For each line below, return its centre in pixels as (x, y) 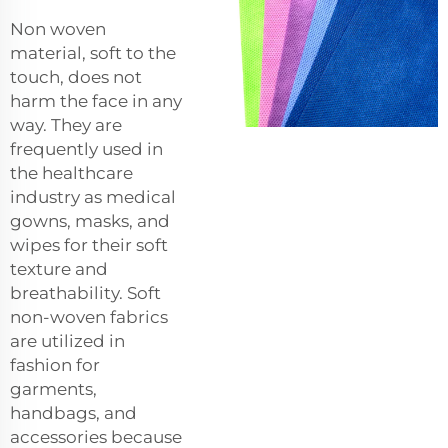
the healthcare (71, 173)
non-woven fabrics (89, 317)
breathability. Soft (85, 293)
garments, (53, 389)
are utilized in (67, 341)
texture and (59, 269)
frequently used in (86, 149)
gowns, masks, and (90, 221)
